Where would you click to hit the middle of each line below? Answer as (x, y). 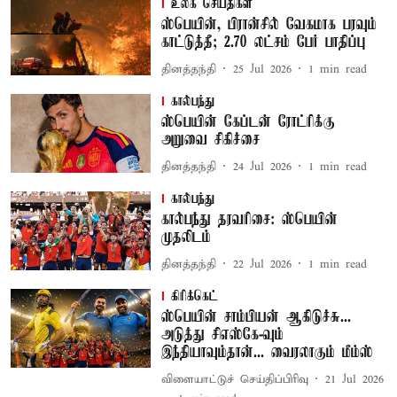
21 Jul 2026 (354, 379)
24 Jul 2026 (262, 167)
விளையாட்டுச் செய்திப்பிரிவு (234, 379)
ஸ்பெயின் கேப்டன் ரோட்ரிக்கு (248, 122)
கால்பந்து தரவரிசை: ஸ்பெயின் (249, 220)
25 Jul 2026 (262, 69)
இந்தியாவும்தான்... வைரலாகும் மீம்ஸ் (267, 353)
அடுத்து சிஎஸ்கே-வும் (222, 335)
